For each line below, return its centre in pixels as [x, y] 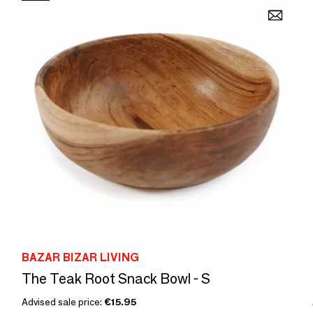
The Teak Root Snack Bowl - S [116, 279]
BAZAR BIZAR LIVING [80, 257]
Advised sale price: [63, 302]
